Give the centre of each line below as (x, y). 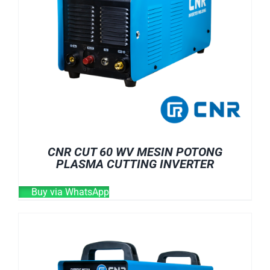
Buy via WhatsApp (69, 192)
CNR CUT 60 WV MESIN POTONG (135, 152)
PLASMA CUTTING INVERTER (135, 164)
